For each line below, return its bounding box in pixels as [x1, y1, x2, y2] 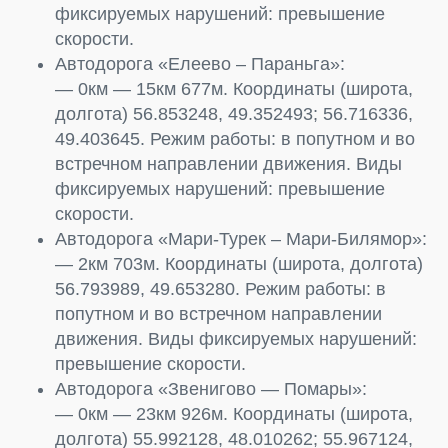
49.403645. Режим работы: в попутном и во [55, 128, 415, 149]
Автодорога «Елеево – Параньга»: [55, 53, 345, 74]
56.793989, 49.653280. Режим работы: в [55, 278, 386, 299]
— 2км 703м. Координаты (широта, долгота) [55, 253, 423, 274]
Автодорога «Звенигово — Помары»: [55, 378, 367, 399]
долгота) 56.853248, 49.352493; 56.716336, [55, 103, 413, 124]
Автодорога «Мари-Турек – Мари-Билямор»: [55, 228, 427, 249]
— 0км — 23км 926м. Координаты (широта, [55, 403, 413, 424]
